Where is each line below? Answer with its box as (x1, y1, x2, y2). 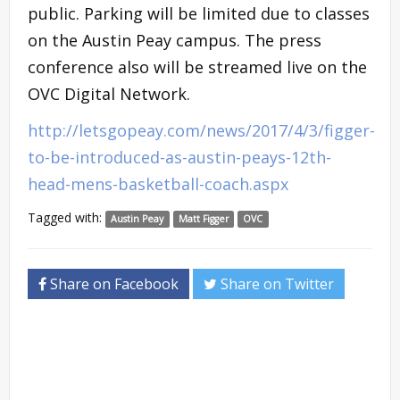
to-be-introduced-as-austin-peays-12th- (28, 146, 331, 168)
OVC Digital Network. (28, 82, 190, 104)
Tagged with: (28, 208, 105, 226)
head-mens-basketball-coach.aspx (28, 172, 288, 195)
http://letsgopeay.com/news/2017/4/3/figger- (28, 119, 375, 141)
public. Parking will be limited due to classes (28, 2, 370, 24)
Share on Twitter (217, 273, 334, 294)
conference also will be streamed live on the (28, 55, 367, 78)
